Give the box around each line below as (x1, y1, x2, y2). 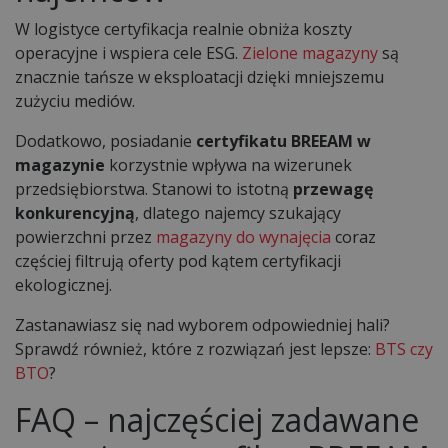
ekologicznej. (15, 273, 112, 296)
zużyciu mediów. (15, 89, 135, 112)
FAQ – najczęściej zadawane (15, 397, 419, 441)
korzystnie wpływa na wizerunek (105, 153, 352, 176)
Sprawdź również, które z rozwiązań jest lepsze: (15, 337, 375, 360)
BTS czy (375, 337, 433, 360)
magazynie (15, 153, 105, 176)
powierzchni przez (15, 225, 156, 248)
